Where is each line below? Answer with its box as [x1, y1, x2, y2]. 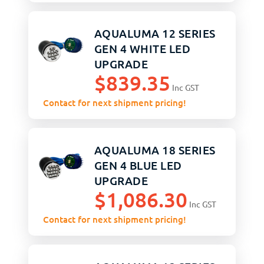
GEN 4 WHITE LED [94, 41, 191, 56]
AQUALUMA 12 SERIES [94, 25, 216, 41]
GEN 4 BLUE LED [94, 157, 182, 173]
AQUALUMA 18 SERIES [94, 142, 216, 157]
